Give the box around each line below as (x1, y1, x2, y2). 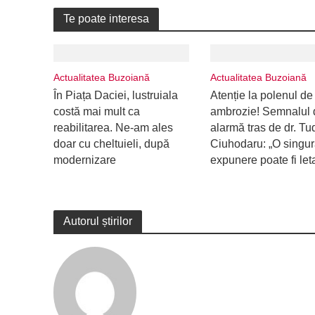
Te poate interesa (63, 13, 149, 25)
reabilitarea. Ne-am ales (53, 122, 173, 134)
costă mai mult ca (53, 105, 140, 117)
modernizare (53, 154, 116, 166)
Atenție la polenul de (210, 89, 313, 101)
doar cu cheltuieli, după (53, 138, 169, 150)
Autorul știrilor (63, 215, 132, 227)
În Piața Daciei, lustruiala (53, 89, 178, 101)
